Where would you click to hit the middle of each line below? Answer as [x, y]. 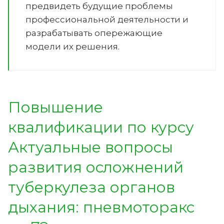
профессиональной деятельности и [107, 19]
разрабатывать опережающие [94, 33]
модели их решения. [72, 46]
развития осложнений [96, 167]
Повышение [55, 107]
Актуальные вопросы [90, 147]
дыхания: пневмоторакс [101, 207]
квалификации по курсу [101, 127]
